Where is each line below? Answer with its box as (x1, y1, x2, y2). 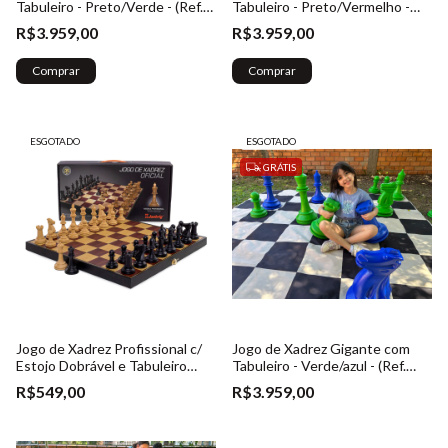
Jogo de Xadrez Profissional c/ (16, 340, 202, 358)
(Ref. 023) (232, 15, 291, 33)
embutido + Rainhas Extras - (16, 374, 191, 392)
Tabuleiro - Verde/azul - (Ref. (232, 357, 406, 375)
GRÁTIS (261, 161, 296, 174)
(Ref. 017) (16, 391, 75, 409)
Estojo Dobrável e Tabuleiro (16, 357, 187, 375)
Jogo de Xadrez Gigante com (232, 340, 410, 358)
